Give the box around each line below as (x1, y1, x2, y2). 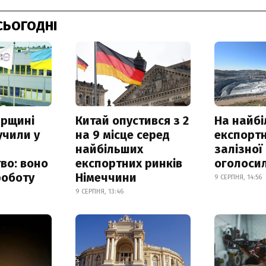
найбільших (75, 141, 143, 156)
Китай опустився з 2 (75, 113, 189, 128)
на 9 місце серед (75, 127, 170, 142)
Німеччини (75, 170, 137, 185)
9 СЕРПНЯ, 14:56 (214, 173, 262, 181)
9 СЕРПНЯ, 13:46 (75, 187, 123, 195)
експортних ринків (75, 156, 182, 170)
